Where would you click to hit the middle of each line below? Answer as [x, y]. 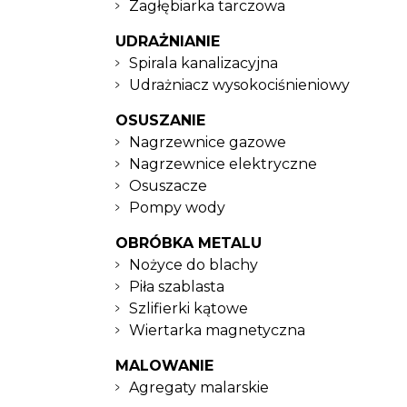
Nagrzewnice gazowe [208, 142]
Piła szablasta [177, 287]
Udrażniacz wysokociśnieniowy [239, 85]
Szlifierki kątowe [189, 308]
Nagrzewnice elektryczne [223, 164]
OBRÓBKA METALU [189, 243]
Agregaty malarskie [199, 387]
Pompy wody [177, 208]
